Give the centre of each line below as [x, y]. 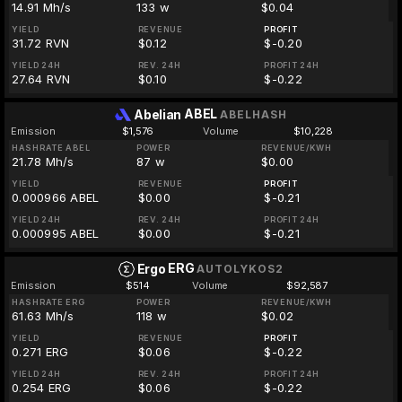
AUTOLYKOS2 [240, 269]
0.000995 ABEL [56, 233]
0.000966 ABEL [56, 197]
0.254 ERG [42, 388]
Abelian [158, 114]
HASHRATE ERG [48, 302]
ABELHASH [253, 114]
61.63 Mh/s [43, 316]
